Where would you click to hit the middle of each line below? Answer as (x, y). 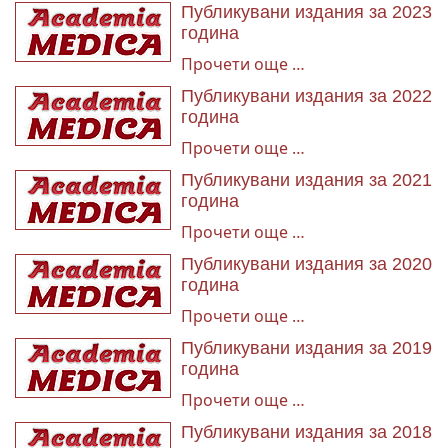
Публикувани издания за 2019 (306, 348)
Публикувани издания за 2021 (306, 180)
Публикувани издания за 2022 (306, 96)
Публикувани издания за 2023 (306, 12)
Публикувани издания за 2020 (306, 264)
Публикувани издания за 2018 (306, 432)
